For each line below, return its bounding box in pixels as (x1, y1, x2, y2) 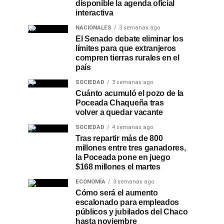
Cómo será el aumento (75, 188, 158, 197)
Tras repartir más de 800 (75, 134, 163, 142)
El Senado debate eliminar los (75, 34, 183, 43)
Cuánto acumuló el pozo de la (75, 89, 184, 97)
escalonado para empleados (75, 198, 179, 206)
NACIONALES (75, 24, 111, 31)
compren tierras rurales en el (75, 53, 179, 62)
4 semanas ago (112, 124, 153, 130)
